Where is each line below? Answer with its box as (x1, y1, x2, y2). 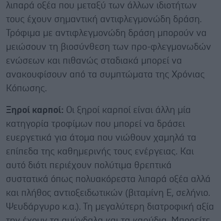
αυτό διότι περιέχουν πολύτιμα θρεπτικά (6, 160, 172, 170)
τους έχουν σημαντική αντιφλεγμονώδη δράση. (6, 14, 202, 24)
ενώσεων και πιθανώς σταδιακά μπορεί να (6, 56, 182, 66)
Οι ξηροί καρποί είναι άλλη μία (64, 105, 191, 115)
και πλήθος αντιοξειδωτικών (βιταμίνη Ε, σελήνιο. (6, 188, 210, 198)
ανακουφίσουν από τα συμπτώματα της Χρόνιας (6, 70, 205, 79)
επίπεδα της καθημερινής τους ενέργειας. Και (6, 147, 194, 156)
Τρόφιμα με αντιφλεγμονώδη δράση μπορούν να (6, 28, 207, 38)
